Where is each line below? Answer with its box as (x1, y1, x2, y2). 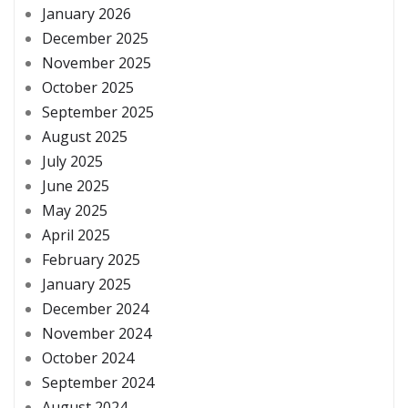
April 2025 (42, 224, 110, 245)
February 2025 (42, 249, 140, 270)
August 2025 (42, 126, 127, 147)
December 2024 (42, 298, 148, 319)
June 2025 (42, 175, 109, 196)
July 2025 (42, 150, 103, 171)
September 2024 (42, 372, 154, 393)
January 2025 (42, 273, 131, 294)
